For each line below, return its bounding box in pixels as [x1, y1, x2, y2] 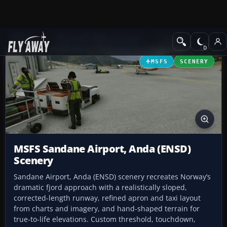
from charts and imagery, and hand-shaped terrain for [14, 204, 200, 214]
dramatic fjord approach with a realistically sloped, [14, 182, 187, 193]
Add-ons [12, 34, 39, 44]
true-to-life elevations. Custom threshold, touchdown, [14, 214, 196, 224]
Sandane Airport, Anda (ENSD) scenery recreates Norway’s [14, 172, 211, 182]
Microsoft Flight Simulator [57, 34, 142, 44]
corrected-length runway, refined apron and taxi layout [14, 193, 201, 203]
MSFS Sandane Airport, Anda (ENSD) [14, 142, 191, 156]
